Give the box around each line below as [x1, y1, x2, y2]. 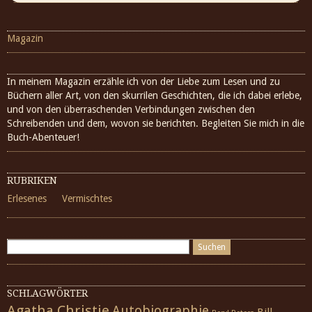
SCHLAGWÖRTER [7, 288, 88, 299]
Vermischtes [62, 193, 112, 204]
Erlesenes [7, 193, 47, 204]
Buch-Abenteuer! [7, 132, 79, 143]
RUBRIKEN [7, 175, 57, 186]
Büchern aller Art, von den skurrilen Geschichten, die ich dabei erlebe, [7, 90, 302, 101]
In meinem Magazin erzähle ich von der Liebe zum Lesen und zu [7, 76, 280, 87]
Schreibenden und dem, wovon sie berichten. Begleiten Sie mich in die [7, 118, 304, 129]
